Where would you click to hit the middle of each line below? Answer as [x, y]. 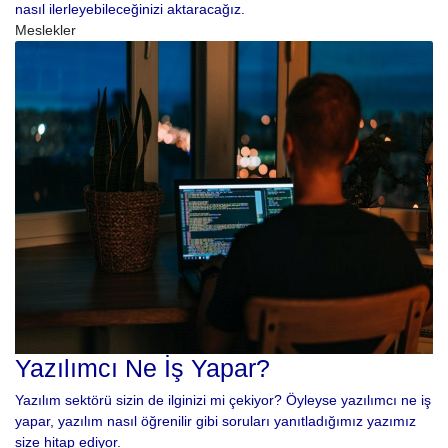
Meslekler [45, 29]
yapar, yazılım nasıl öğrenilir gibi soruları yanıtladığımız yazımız [215, 421]
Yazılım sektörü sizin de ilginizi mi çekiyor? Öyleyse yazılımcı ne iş [223, 400]
